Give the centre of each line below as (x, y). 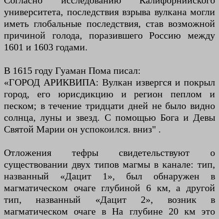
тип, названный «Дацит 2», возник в (109, 200)
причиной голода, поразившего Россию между (109, 35)
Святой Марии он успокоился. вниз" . (82, 129)
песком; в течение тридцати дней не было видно (109, 106)
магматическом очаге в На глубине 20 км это (109, 211)
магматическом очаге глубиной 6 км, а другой (109, 188)
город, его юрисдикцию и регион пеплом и (109, 94)
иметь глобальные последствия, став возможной (109, 24)
